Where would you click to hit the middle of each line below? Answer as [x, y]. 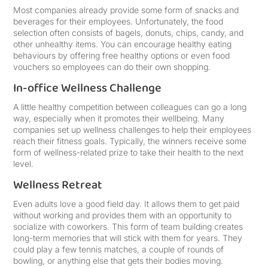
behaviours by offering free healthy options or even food [122, 55]
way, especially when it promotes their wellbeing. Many [119, 118]
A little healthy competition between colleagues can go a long [130, 107]
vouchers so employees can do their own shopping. [112, 67]
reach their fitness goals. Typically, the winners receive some [130, 141]
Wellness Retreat [58, 185]
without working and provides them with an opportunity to [123, 215]
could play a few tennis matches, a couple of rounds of [119, 249]
